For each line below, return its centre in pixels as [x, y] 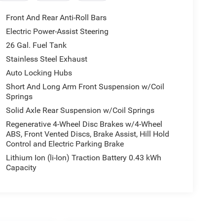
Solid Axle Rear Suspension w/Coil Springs [80, 110]
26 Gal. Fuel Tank [36, 45]
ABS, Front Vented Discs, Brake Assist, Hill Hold [87, 134]
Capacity [21, 168]
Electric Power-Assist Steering [57, 32]
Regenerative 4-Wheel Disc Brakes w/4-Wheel [84, 124]
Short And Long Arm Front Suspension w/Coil [85, 87]
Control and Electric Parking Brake [65, 144]
